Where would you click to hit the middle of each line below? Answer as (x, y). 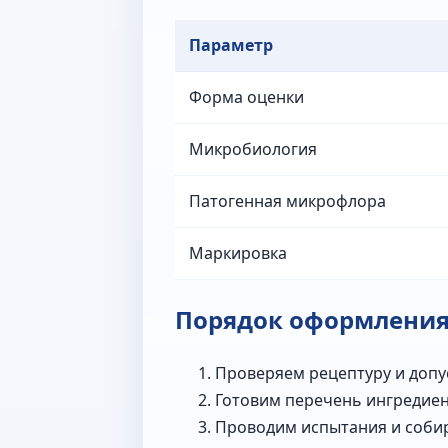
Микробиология (253, 148)
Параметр (231, 44)
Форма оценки (246, 96)
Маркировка (238, 252)
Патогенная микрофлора (287, 200)
